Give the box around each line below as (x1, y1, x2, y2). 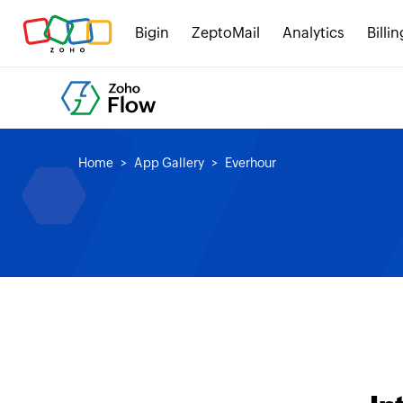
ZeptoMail (192, 24, 260, 41)
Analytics (282, 24, 345, 41)
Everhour (225, 156, 276, 170)
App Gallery (134, 156, 204, 170)
